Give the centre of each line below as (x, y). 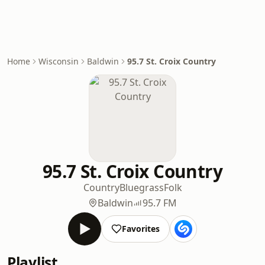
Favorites (141, 229)
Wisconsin (59, 61)
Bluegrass (141, 188)
